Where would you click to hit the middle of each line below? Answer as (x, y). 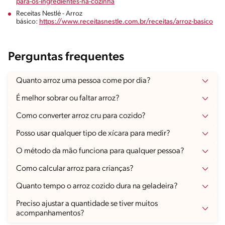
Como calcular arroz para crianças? (75, 168)
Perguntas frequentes (66, 57)
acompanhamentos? (50, 213)
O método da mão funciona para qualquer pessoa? (100, 151)
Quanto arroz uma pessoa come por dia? (83, 81)
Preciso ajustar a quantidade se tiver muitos (87, 204)
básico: (28, 22)
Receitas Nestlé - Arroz (49, 14)
